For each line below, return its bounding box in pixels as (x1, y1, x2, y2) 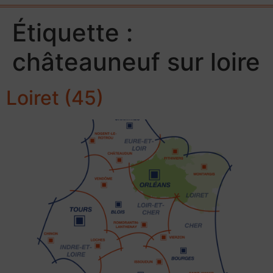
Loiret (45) (6, 86, 104, 110)
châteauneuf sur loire (12, 47, 260, 77)
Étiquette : (12, 18, 133, 48)
